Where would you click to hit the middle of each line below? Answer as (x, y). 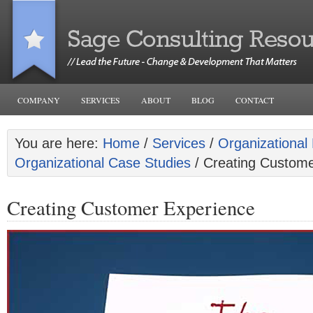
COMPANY (39, 100)
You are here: (59, 143)
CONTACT (255, 100)
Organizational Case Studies (103, 163)
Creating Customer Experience (131, 208)
